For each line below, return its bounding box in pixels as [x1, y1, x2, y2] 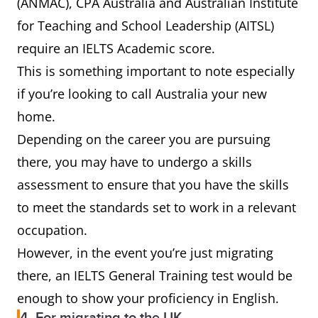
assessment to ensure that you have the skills [17, 176, 289, 193]
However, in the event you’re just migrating [17, 244, 273, 261]
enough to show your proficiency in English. [17, 290, 279, 307]
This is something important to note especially [17, 62, 295, 79]
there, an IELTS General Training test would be [17, 267, 292, 284]
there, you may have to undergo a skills [17, 153, 252, 170]
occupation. [17, 221, 91, 238]
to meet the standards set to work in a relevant [17, 199, 296, 216]
